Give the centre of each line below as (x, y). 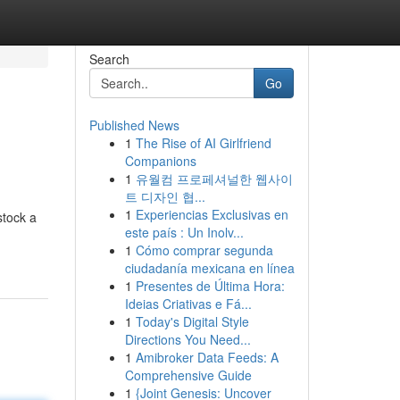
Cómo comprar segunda (204, 250)
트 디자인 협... (165, 196)
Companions (160, 161)
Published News (134, 125)
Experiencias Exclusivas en (212, 214)
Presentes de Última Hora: (210, 286)
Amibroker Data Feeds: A (207, 357)
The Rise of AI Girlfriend (203, 143)
